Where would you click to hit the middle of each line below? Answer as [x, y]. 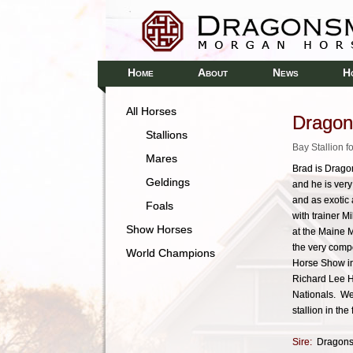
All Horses [151, 111]
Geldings [168, 182]
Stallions [167, 135]
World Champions [171, 253]
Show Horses [159, 229]
